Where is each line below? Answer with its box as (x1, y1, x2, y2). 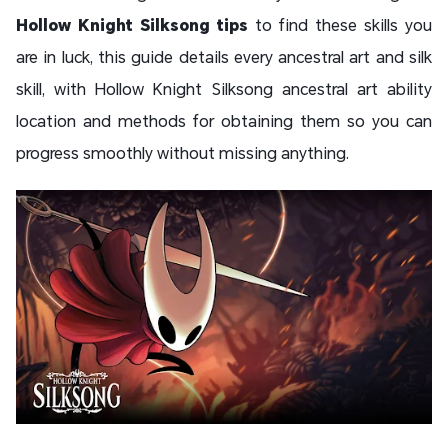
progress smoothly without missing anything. (16, 142, 349, 164)
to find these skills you (248, 14, 432, 36)
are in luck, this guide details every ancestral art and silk (16, 46, 432, 68)
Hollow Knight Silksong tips (16, 14, 248, 36)
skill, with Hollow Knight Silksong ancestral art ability (16, 78, 432, 100)
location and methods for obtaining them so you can (16, 110, 432, 132)
